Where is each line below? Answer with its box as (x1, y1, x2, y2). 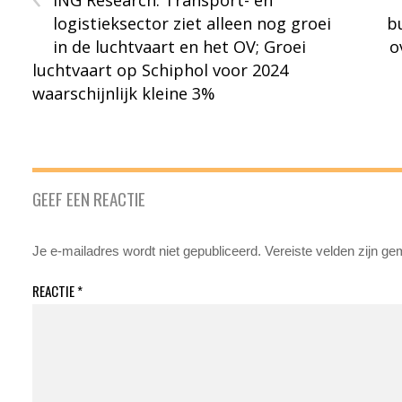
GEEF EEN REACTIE (32, 186, 146, 212)
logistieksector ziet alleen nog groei (53, 13, 332, 35)
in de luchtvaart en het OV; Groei (53, 36, 307, 58)
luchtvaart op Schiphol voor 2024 (32, 59, 289, 82)
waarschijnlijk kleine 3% (32, 83, 215, 105)
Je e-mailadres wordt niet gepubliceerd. (32, 243, 262, 259)
